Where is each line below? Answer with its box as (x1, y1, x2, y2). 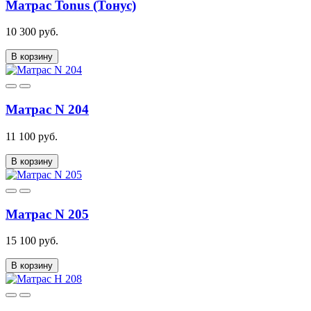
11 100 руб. (6, 130, 58, 142)
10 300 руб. (6, 26, 58, 38)
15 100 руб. (6, 235, 58, 247)
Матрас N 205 (6, 206, 89, 221)
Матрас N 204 (6, 102, 89, 117)
